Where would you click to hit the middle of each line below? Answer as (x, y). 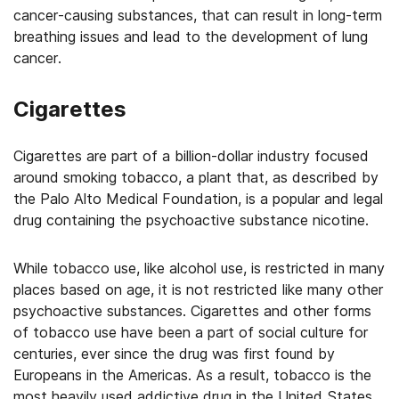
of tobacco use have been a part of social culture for (191, 332)
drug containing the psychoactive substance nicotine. (191, 220)
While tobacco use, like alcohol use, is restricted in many (199, 268)
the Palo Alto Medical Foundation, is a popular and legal (198, 199)
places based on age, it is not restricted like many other (198, 289)
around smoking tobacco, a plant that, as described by (196, 177)
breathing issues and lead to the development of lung (191, 37)
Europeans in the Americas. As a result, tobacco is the (192, 375)
